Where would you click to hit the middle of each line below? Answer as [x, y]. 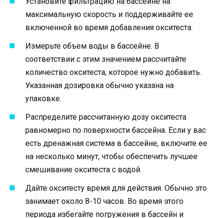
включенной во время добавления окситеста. [109, 27]
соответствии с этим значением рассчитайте [106, 59]
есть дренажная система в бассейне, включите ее [116, 144]
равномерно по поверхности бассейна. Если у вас [116, 130]
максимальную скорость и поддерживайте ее [109, 14]
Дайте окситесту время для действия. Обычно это [116, 188]
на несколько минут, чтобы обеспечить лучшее [111, 157]
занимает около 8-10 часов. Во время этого [104, 201]
